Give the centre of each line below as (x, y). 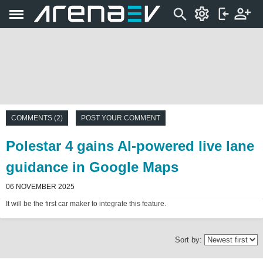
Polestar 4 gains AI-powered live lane (130, 146)
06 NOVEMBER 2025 (40, 187)
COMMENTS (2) (37, 118)
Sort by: (190, 240)
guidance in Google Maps (92, 167)
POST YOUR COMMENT (121, 118)
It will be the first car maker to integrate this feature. (86, 204)
